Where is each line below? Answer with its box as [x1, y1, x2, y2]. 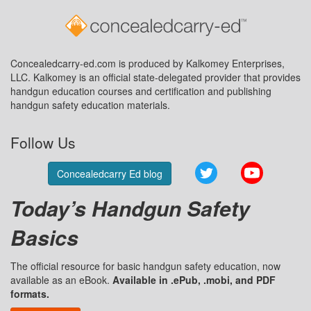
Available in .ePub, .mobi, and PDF [112, 273, 276, 287]
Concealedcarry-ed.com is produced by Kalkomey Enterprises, [10, 56, 285, 70]
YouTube [263, 162, 302, 176]
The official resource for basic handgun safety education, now [10, 259, 280, 274]
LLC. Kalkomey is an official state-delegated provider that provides [10, 70, 301, 84]
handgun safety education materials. [10, 98, 170, 112]
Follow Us [10, 132, 76, 153]
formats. [10, 287, 49, 301]
